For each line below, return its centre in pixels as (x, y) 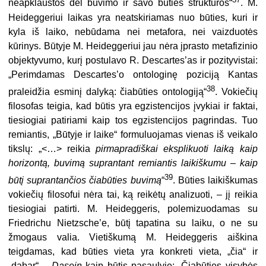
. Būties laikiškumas (215, 180)
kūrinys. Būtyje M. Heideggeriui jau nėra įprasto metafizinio (133, 46)
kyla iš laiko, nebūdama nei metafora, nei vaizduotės (133, 31)
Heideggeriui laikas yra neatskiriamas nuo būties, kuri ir (133, 17)
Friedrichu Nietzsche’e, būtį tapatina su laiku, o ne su (133, 223)
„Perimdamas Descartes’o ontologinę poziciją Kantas (133, 74)
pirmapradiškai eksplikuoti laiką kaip (177, 148)
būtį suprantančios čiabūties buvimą (85, 180)
